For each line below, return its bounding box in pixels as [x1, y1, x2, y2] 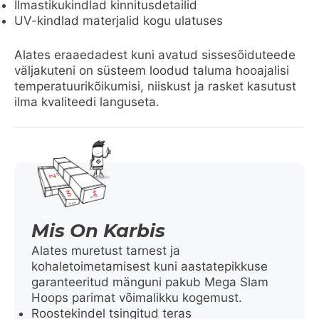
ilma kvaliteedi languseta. [14, 94, 159, 109]
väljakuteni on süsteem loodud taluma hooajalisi [14, 63, 289, 78]
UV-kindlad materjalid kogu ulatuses [14, 14, 223, 28]
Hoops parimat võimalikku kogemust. [31, 290, 242, 305]
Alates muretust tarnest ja [31, 243, 180, 258]
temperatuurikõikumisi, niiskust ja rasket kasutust [14, 78, 296, 93]
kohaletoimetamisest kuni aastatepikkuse [31, 258, 268, 273]
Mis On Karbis [31, 219, 165, 242]
